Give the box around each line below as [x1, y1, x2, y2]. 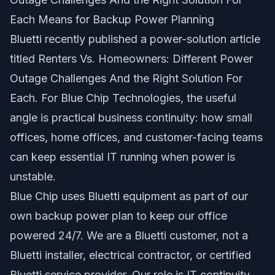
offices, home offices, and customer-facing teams [10, 131, 263, 144]
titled [10, 52, 38, 65]
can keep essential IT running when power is [10, 150, 235, 163]
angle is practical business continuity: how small [10, 111, 252, 124]
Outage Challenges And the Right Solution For [10, 72, 242, 85]
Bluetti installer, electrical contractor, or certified [10, 249, 251, 261]
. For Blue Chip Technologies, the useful [35, 91, 236, 104]
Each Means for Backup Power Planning [10, 13, 214, 26]
